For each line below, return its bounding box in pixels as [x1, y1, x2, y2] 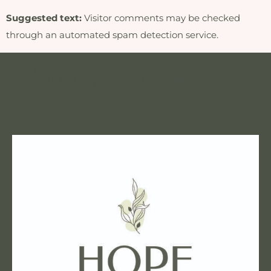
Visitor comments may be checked [84, 12, 240, 24]
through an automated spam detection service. [6, 29, 218, 41]
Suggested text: [6, 12, 84, 24]
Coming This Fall [18, 59, 201, 93]
